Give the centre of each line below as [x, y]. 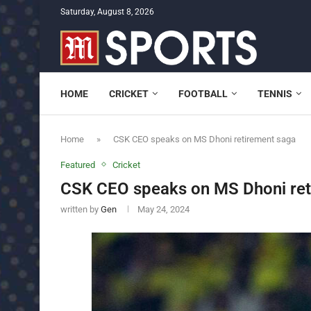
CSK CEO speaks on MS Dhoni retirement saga [204, 139]
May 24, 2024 [163, 209]
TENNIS [275, 93]
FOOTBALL [203, 93]
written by [81, 209]
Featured [78, 165]
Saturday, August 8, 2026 [107, 12]
